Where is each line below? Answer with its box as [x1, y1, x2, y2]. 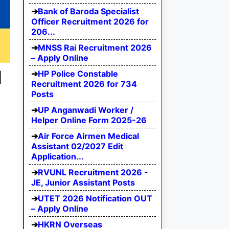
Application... [31, 151, 84, 162]
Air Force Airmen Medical [38, 131, 139, 142]
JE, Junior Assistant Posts [31, 177, 135, 188]
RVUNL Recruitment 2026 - [38, 167, 148, 178]
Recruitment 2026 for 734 [31, 79, 137, 89]
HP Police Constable [38, 68, 118, 79]
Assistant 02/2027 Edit [31, 141, 123, 152]
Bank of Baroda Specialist [38, 6, 139, 17]
